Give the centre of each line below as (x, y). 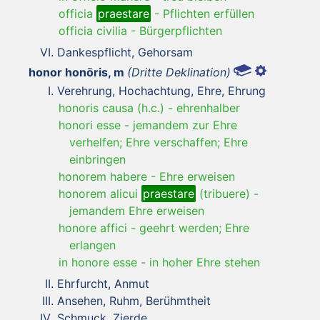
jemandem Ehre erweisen (137, 210)
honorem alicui (100, 193)
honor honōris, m (76, 72)
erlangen (92, 245)
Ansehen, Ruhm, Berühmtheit (134, 300)
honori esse (90, 125)
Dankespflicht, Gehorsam (125, 52)
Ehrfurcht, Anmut (103, 283)
